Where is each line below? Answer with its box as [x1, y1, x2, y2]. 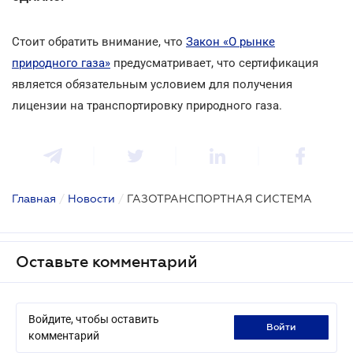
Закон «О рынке [186, 34, 275, 49]
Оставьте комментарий [16, 252, 198, 270]
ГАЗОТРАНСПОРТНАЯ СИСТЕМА [127, 191, 312, 205]
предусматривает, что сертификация [110, 55, 318, 70]
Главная [12, 191, 56, 205]
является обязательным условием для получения [12, 76, 292, 91]
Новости [68, 191, 115, 205]
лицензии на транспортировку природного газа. [12, 98, 282, 113]
